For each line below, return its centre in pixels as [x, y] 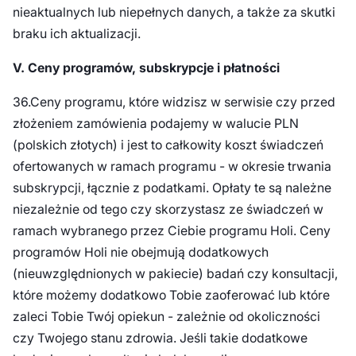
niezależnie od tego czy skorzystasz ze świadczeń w [168, 209]
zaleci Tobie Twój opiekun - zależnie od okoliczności [166, 316]
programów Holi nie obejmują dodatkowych [140, 252]
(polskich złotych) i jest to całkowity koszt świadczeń [168, 145]
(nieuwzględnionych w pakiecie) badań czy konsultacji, [175, 273]
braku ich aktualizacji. [78, 33]
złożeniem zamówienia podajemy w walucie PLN [155, 123]
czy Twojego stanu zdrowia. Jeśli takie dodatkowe [160, 338]
